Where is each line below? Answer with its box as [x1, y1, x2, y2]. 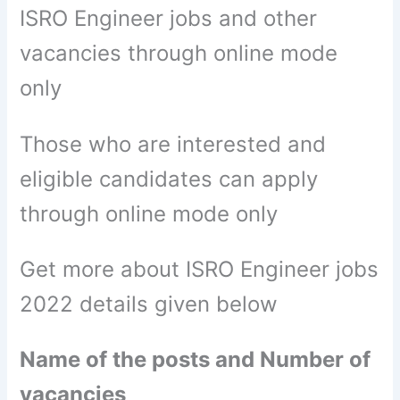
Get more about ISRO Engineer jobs [20, 255, 379, 282]
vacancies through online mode [20, 40, 338, 67]
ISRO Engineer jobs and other [20, 5, 318, 32]
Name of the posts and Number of [20, 346, 371, 373]
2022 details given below [20, 290, 279, 317]
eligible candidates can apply [20, 165, 319, 192]
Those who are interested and [20, 130, 327, 157]
